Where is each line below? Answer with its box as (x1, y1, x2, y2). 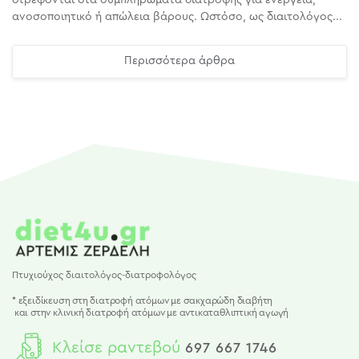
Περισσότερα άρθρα (124, 55, 235, 67)
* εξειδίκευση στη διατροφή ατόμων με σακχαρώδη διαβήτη (12, 296, 273, 306)
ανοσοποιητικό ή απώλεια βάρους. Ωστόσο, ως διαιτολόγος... (12, 10, 342, 22)
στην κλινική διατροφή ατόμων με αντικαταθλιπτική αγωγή (30, 308, 289, 318)
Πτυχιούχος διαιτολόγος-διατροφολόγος (12, 269, 196, 280)
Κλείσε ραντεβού (52, 340, 180, 357)
